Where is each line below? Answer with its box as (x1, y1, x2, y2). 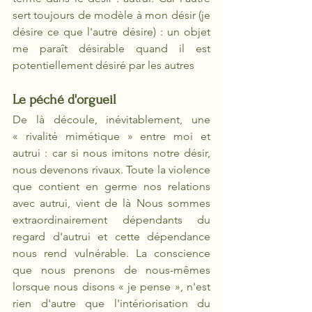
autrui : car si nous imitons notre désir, (13, 146, 210, 159)
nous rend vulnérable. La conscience (13, 247, 210, 260)
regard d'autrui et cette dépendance (13, 230, 210, 243)
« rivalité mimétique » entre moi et (13, 130, 210, 143)
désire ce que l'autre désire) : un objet (13, 25, 210, 38)
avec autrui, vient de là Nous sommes (13, 196, 210, 210)
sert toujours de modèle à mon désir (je (13, 8, 210, 22)
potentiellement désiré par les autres (13, 58, 194, 72)
